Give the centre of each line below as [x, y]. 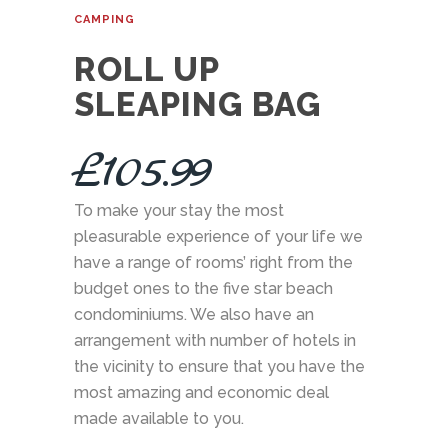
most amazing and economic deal [201, 392]
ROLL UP [146, 69]
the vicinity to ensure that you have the [219, 366]
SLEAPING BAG [197, 104]
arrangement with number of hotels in [215, 340]
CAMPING [104, 19]
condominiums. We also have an [194, 314]
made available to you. [159, 418]
